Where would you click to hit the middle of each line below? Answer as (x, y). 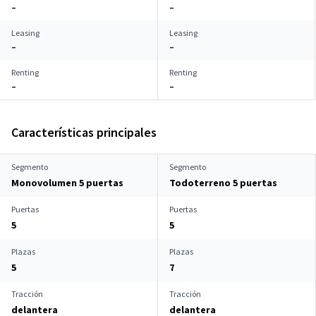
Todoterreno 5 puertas (223, 183)
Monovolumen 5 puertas (67, 183)
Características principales (84, 132)
